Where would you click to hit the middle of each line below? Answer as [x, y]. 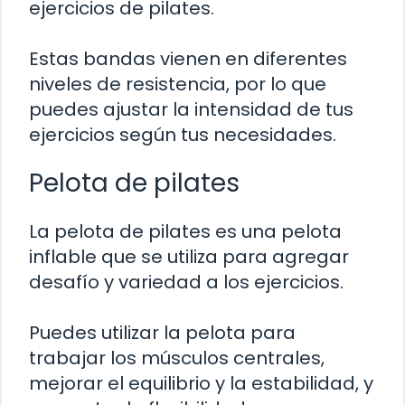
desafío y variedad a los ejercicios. [186, 282]
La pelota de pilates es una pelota [185, 231]
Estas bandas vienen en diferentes [188, 58]
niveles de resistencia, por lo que [178, 84]
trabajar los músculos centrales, [177, 358]
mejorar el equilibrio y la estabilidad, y [201, 383]
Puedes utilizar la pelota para [162, 332]
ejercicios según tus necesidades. [183, 134]
